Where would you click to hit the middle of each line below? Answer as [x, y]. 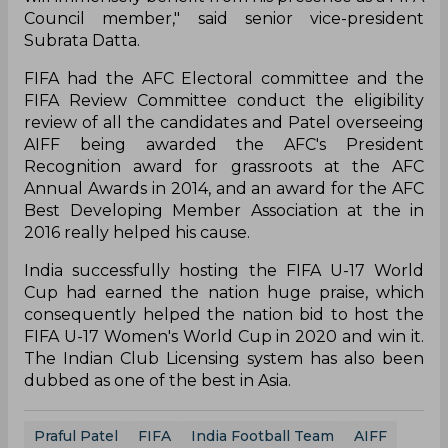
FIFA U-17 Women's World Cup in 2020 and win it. [224, 337]
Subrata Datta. [82, 41]
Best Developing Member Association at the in [224, 211]
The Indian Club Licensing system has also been [224, 359]
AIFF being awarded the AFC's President [224, 145]
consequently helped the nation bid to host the [224, 315]
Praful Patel [76, 436]
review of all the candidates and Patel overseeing [224, 123]
